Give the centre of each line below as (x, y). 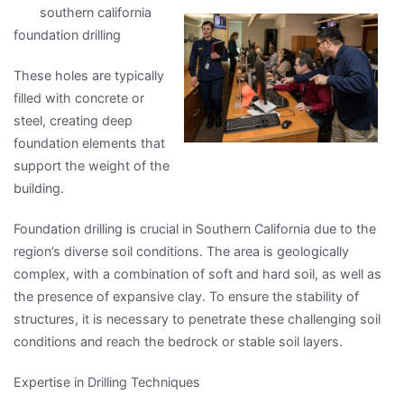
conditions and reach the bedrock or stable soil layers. (178, 341)
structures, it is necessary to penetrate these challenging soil (197, 318)
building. (39, 188)
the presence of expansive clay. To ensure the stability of (186, 296)
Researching (319, 81)
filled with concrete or (79, 97)
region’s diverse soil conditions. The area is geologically (181, 251)
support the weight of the (92, 165)
